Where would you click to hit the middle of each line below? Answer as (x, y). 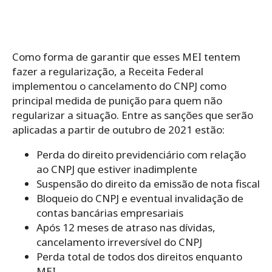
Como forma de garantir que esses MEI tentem (126, 57)
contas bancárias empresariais (110, 213)
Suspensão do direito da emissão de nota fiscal (148, 184)
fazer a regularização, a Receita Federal (108, 72)
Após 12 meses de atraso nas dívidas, (126, 228)
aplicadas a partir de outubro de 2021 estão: (118, 130)
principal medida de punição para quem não (117, 101)
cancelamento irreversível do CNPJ (119, 242)
